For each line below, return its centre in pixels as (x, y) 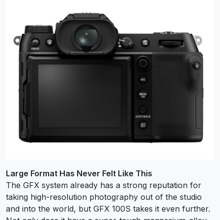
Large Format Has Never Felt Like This (79, 174)
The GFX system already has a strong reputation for (104, 185)
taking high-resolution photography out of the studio (104, 197)
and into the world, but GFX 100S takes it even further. (108, 209)
